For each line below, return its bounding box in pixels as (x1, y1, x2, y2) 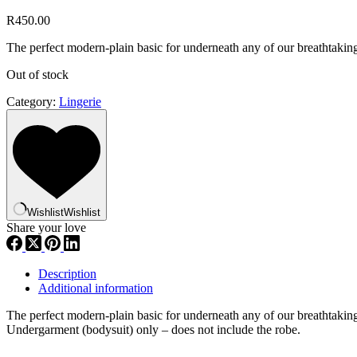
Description (38, 266, 96, 280)
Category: (6, 94, 59, 108)
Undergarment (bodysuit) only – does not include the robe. (6, 322, 300, 336)
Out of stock (6, 67, 69, 81)
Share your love (6, 220, 86, 234)
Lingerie (59, 94, 101, 108)
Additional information (38, 280, 153, 295)
